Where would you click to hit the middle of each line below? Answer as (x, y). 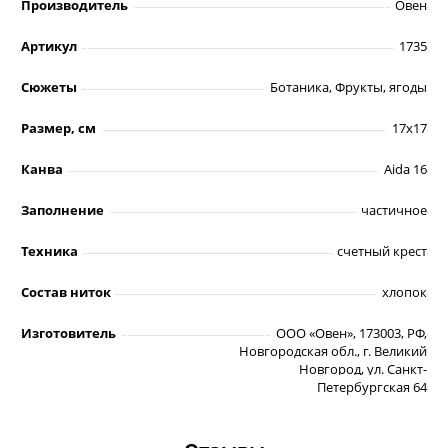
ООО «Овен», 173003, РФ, (351, 333)
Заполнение (62, 210)
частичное (394, 210)
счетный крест (382, 251)
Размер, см (58, 128)
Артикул (49, 46)
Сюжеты (49, 87)
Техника (49, 251)
